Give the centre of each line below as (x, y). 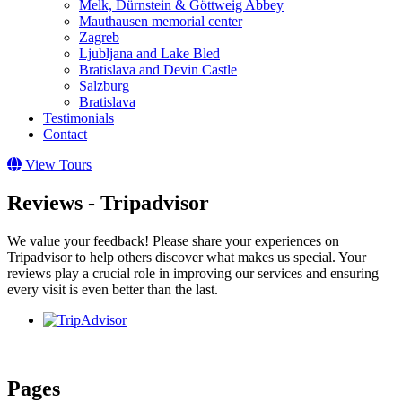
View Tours (58, 165)
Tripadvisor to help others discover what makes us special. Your (187, 257)
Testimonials (79, 118)
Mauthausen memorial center (161, 21)
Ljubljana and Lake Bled (149, 53)
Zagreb (99, 37)
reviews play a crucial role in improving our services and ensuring (193, 273)
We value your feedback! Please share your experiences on (173, 240)
